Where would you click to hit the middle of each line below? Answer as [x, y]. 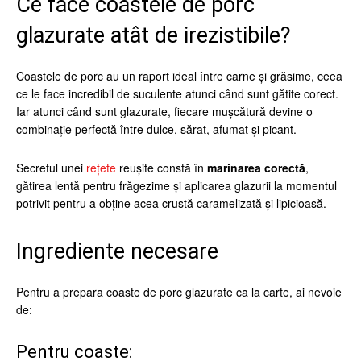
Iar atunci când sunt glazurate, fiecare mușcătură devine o [164, 111]
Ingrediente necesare [117, 251]
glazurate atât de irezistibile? [154, 35]
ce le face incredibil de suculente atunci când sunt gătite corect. [177, 93]
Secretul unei [51, 168]
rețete [101, 168]
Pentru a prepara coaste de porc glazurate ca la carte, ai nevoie [179, 292]
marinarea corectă [256, 168]
